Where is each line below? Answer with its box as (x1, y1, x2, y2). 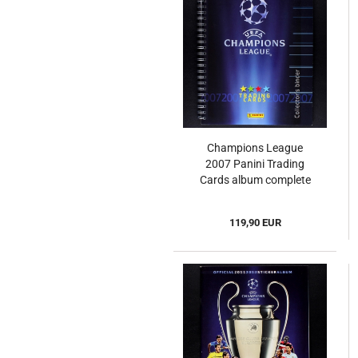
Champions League (207, 141, 303, 155)
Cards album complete (199, 173, 311, 187)
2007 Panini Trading (205, 157, 304, 171)
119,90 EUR (229, 217, 281, 229)
